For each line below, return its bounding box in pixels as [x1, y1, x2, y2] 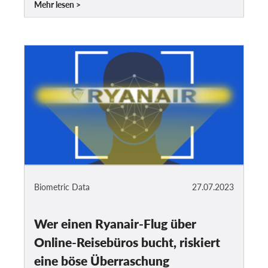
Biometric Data [34, 182, 90, 193]
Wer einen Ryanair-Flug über [34, 216, 196, 232]
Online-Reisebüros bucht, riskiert [34, 234, 220, 250]
